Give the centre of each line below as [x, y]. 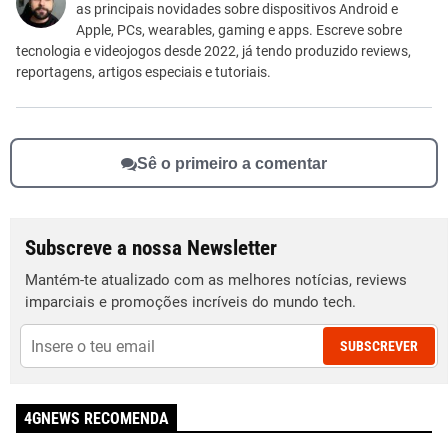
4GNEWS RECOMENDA [96, 419]
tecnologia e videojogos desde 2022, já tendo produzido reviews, [213, 51]
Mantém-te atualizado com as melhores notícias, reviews [216, 280]
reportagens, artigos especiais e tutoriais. [143, 72]
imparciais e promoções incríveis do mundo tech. [190, 302]
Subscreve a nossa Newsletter [151, 248]
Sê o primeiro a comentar [232, 163]
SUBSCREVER [379, 346]
